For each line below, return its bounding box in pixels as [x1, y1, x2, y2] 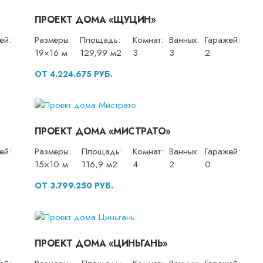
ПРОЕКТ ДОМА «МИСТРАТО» [34, 124, 171, 139]
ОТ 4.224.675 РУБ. [34, 68, 113, 80]
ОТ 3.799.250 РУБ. [34, 180, 113, 192]
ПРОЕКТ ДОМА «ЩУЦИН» [34, 12, 156, 26]
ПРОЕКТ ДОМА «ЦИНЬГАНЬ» [34, 236, 168, 250]
